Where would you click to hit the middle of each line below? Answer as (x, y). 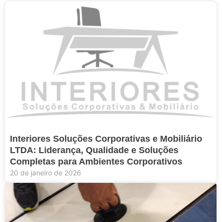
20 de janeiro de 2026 (46, 173)
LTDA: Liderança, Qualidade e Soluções (94, 150)
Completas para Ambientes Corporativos (96, 162)
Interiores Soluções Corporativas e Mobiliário (106, 139)
